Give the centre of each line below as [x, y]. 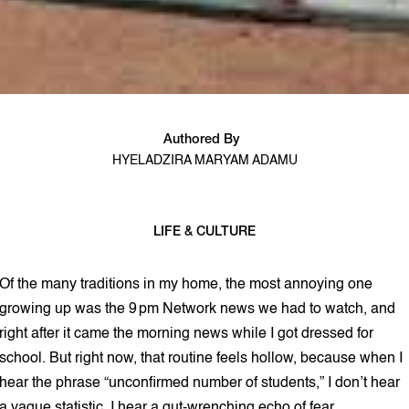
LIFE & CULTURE [204, 232]
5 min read [204, 251]
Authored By [201, 140]
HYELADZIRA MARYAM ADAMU [204, 160]
